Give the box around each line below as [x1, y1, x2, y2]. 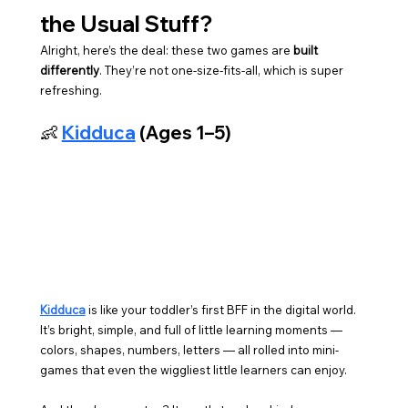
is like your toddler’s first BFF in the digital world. [85, 302, 359, 318]
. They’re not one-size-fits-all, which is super [98, 63, 346, 78]
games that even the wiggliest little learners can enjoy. [39, 362, 347, 378]
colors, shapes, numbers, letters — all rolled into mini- [39, 342, 339, 358]
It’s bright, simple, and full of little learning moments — [39, 322, 345, 338]
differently [39, 63, 99, 78]
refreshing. [39, 83, 102, 98]
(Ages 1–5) [135, 121, 231, 145]
